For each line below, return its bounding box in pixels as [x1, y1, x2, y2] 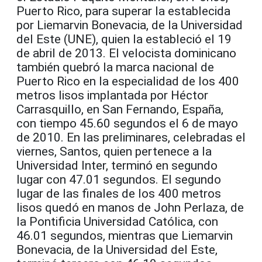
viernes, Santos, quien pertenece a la [16, 144, 212, 159]
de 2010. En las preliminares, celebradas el [16, 130, 246, 145]
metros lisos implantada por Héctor [16, 88, 208, 103]
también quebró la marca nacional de [16, 60, 214, 75]
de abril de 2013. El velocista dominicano [16, 46, 236, 61]
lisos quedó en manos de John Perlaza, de [16, 201, 244, 215]
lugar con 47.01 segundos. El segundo [16, 173, 221, 187]
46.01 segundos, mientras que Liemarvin [16, 229, 233, 243]
